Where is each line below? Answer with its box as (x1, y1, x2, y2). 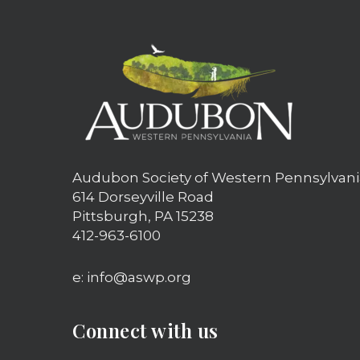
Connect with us (72, 317, 219, 343)
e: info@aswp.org (72, 268, 191, 285)
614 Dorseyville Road (72, 188, 214, 205)
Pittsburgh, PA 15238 (72, 207, 214, 224)
